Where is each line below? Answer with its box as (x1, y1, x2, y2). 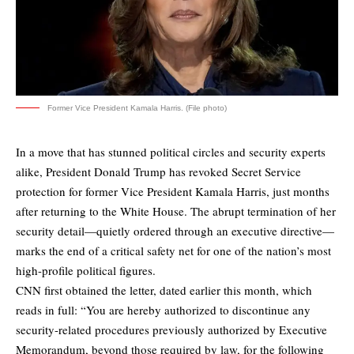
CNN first (16, 282, 66, 299)
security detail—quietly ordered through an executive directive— (16, 223, 334, 239)
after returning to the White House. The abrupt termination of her (16, 203, 336, 220)
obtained (66, 282, 108, 299)
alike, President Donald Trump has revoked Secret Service (16, 164, 301, 180)
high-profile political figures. (16, 262, 156, 279)
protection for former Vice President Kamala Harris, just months (16, 183, 330, 200)
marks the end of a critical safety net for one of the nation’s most (16, 243, 331, 259)
